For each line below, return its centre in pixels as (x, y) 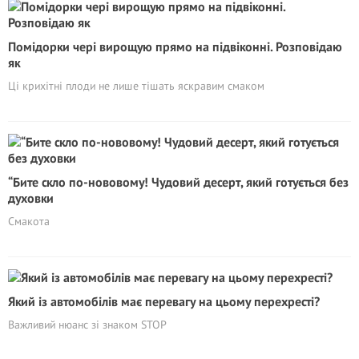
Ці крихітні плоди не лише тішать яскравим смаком (136, 86)
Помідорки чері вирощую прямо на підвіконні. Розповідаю (175, 46)
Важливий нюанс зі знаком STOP (87, 325)
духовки (31, 198)
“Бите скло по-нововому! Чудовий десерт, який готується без (178, 182)
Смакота (29, 221)
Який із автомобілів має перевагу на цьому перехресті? (164, 301)
